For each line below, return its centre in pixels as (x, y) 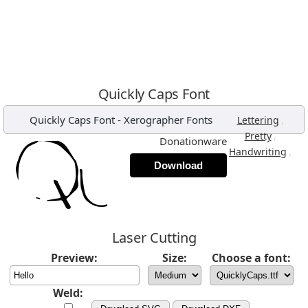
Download (178, 165)
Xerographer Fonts (168, 120)
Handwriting (258, 152)
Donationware (193, 141)
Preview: (74, 258)
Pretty (258, 136)
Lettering (258, 120)
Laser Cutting (154, 238)
